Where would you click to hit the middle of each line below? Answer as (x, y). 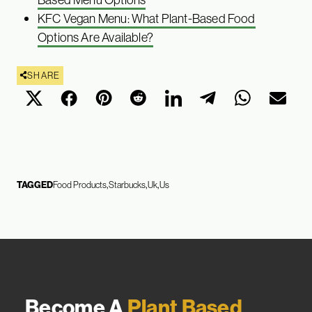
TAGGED (35, 184)
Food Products (80, 184)
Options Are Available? (95, 37)
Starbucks (127, 184)
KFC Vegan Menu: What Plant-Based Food (147, 18)
